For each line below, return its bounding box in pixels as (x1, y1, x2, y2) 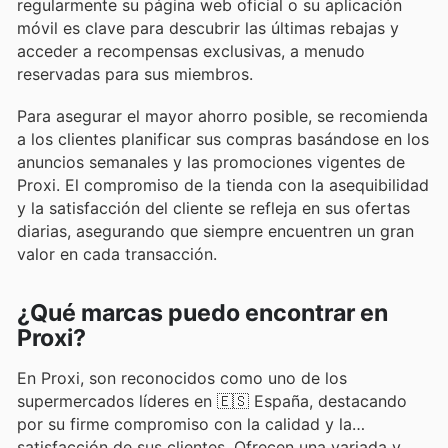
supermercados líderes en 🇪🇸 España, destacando (17, 391, 407, 412)
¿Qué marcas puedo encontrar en (17, 299, 388, 328)
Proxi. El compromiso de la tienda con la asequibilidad (17, 174, 429, 195)
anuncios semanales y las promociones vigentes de (17, 151, 405, 172)
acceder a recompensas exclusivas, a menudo (17, 40, 365, 61)
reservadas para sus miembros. (17, 63, 253, 84)
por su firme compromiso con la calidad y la (17, 414, 352, 435)
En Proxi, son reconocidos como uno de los (17, 368, 347, 389)
